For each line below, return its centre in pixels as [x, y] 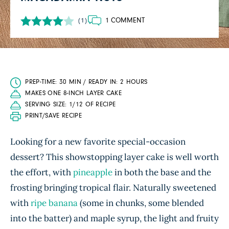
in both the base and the [162, 172]
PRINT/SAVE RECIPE [53, 116]
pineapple [93, 172]
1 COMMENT [125, 20]
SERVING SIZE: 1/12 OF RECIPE [71, 105]
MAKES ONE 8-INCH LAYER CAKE [74, 93]
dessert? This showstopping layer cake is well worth [114, 157]
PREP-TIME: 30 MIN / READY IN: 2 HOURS [86, 82]
